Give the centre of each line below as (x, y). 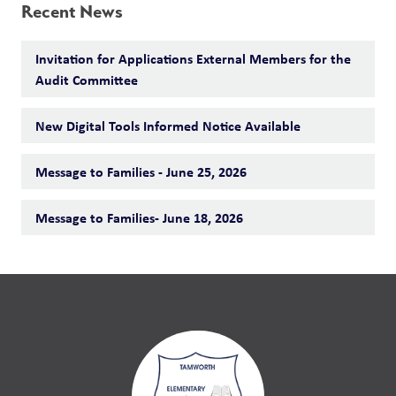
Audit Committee (87, 80)
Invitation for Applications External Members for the (193, 58)
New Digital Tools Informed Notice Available (168, 126)
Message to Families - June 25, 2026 (141, 171)
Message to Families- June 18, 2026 (139, 217)
